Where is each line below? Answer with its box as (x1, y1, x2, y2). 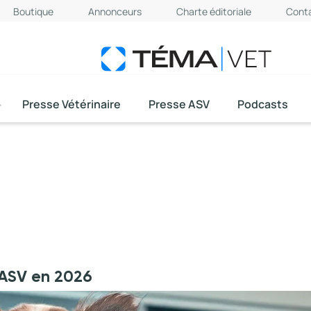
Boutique (12, 5, 53, 18)
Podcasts (237, 96, 288, 112)
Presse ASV (149, 96, 210, 112)
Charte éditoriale (176, 5, 251, 18)
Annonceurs (87, 5, 142, 18)
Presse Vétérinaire (22, 96, 121, 112)
